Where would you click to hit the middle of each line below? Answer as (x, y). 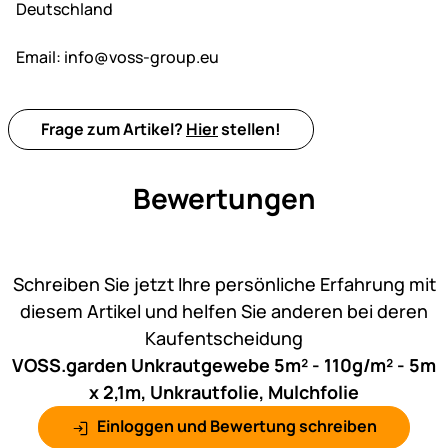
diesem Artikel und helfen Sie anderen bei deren (224, 311)
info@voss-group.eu (140, 57)
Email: (38, 57)
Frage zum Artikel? (113, 129)
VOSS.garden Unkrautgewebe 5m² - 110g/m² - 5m (224, 365)
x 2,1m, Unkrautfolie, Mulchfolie (224, 392)
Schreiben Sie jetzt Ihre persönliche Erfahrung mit (224, 284)
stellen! (249, 129)
